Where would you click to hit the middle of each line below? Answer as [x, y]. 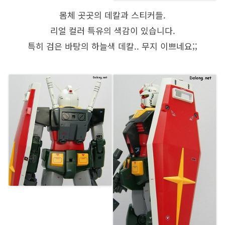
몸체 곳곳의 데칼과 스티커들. [113, 15]
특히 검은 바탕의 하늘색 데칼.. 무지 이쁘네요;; [113, 46]
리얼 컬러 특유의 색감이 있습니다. [113, 30]
